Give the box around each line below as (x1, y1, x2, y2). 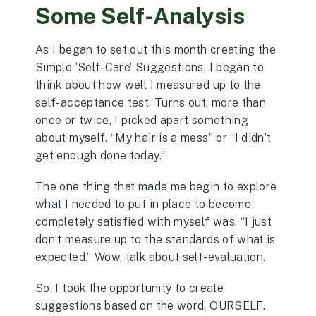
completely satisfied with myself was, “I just (35, 215, 272, 229)
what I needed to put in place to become (35, 197, 252, 212)
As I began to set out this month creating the (35, 43, 276, 56)
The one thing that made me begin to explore (35, 180, 277, 194)
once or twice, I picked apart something (35, 114, 249, 127)
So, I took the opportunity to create (35, 281, 224, 296)
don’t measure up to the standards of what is (35, 233, 276, 247)
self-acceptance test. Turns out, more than (35, 96, 267, 109)
